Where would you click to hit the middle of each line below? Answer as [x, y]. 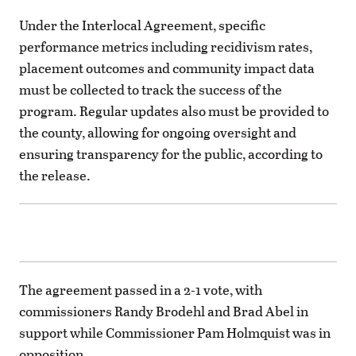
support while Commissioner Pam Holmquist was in [175, 332]
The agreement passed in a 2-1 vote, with [141, 289]
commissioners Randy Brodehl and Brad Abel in [164, 311]
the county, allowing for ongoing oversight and [158, 133]
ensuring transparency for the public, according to [171, 154]
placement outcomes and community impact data [167, 68]
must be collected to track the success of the [151, 90]
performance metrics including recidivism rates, [166, 47]
